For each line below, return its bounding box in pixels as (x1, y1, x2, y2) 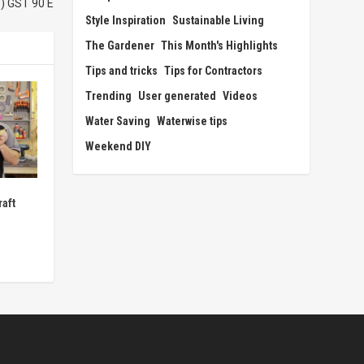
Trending (85, 89, 132, 102)
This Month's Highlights (161, 38, 279, 52)
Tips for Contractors (164, 63, 263, 77)
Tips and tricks (85, 63, 158, 77)
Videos (223, 89, 258, 102)
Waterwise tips (157, 114, 228, 128)
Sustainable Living (172, 13, 265, 27)
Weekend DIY (85, 139, 152, 153)
